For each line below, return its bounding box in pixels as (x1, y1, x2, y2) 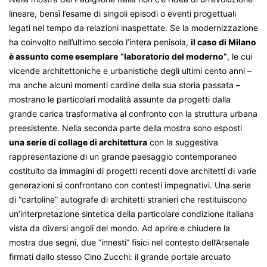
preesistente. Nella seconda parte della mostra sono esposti (9, 122, 242, 133)
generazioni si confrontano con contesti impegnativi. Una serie (9, 179, 251, 190)
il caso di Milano (191, 36, 256, 47)
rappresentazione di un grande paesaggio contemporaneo (9, 151, 237, 162)
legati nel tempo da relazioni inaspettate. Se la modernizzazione (9, 22, 258, 33)
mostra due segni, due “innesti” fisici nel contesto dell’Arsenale (9, 237, 249, 247)
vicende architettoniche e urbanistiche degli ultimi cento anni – (9, 65, 252, 76)
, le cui (227, 51, 252, 61)
